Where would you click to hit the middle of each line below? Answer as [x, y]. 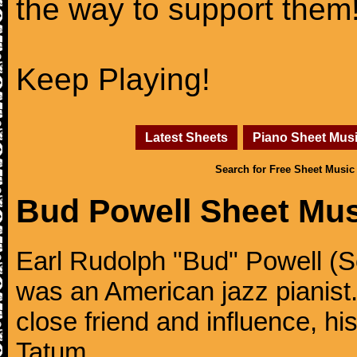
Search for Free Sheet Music [285, 169]
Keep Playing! [113, 79]
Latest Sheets [186, 137]
